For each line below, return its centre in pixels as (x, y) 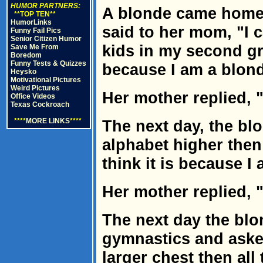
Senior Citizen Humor (46, 39)
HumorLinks (31, 22)
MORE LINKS (48, 121)
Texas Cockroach (40, 104)
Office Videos (33, 96)
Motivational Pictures (46, 80)
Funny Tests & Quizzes (48, 63)
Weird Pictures (35, 88)
